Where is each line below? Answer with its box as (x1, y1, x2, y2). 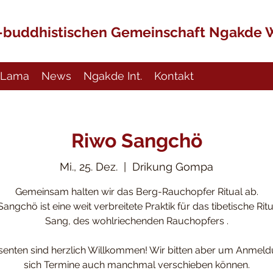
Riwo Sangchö (71, 129, 202, 152)
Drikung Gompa (132, 160, 213, 173)
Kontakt (154, 69, 194, 82)
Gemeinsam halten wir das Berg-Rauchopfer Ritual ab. (15, 185, 258, 197)
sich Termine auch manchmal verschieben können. (23, 258, 250, 271)
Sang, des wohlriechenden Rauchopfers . (44, 214, 229, 227)
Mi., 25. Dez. (60, 160, 118, 173)
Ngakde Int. (83, 69, 142, 82)
